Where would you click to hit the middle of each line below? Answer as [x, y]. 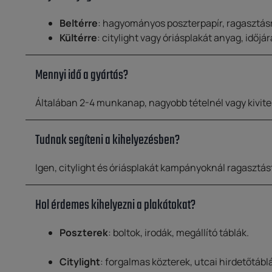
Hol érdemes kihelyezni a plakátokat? [115, 206]
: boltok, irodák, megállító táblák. [178, 233]
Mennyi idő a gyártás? [82, 76]
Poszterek [84, 233]
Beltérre [79, 23]
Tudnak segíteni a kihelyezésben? [107, 141]
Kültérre [78, 38]
